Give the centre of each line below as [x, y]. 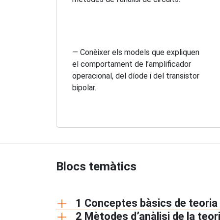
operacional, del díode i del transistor [136, 76]
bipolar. [84, 87]
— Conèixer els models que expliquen [136, 52]
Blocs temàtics [96, 166]
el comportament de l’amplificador [132, 64]
